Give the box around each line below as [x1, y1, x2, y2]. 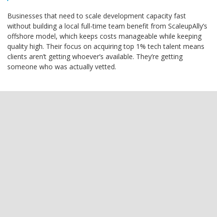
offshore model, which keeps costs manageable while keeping [7, 31, 201, 41]
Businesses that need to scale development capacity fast [7, 11, 186, 21]
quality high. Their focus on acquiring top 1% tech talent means [7, 42, 204, 51]
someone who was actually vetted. [7, 62, 116, 72]
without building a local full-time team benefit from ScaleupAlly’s [7, 21, 207, 31]
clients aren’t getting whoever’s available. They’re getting [7, 52, 183, 62]
